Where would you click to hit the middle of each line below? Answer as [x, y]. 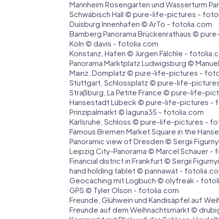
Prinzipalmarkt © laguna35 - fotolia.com [137, 112]
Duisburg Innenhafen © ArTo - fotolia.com [141, 24]
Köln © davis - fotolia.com [114, 44]
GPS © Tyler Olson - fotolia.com [124, 190]
